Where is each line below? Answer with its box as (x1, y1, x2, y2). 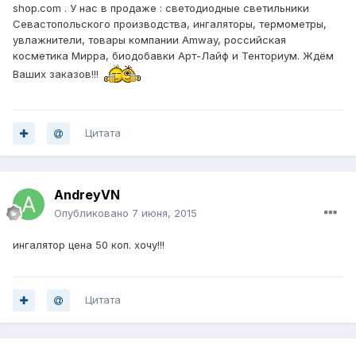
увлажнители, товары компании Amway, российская (13, 33, 286, 47)
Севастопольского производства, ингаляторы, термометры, (13, 17, 327, 31)
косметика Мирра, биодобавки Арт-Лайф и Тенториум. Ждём (13, 49, 334, 63)
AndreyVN (54, 187, 120, 203)
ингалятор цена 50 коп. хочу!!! (13, 238, 164, 252)
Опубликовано (54, 207, 132, 220)
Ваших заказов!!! (13, 67, 102, 80)
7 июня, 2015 (132, 207, 197, 220)
